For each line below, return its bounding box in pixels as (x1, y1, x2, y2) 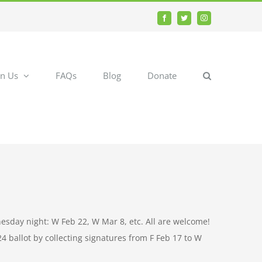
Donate (147, 69, 177, 81)
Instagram (203, 16, 231, 25)
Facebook (163, 16, 191, 25)
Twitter (183, 16, 203, 25)
